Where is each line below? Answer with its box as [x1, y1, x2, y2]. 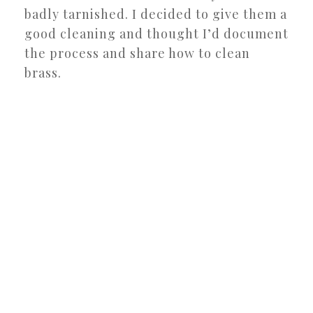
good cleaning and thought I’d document [24, 24, 289, 42]
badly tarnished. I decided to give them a [24, 5, 287, 22]
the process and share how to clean [24, 44, 250, 61]
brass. [24, 64, 61, 81]
